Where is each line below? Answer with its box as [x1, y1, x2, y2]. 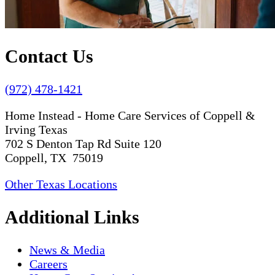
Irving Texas [5, 123, 68, 137]
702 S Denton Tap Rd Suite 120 [5, 137, 161, 151]
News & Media [29, 243, 105, 257]
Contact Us [5, 46, 93, 67]
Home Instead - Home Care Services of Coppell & [5, 109, 255, 123]
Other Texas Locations [5, 177, 117, 192]
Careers [29, 257, 68, 271]
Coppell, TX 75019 [5, 151, 103, 165]
